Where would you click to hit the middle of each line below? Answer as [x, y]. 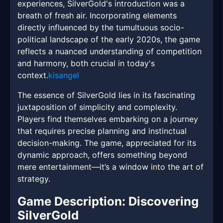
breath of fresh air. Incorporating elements [97, 16]
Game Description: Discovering [108, 202]
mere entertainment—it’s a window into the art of [111, 167]
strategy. [34, 179]
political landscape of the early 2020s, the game [109, 40]
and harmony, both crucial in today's [86, 63]
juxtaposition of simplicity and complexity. [97, 107]
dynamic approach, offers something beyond [102, 155]
